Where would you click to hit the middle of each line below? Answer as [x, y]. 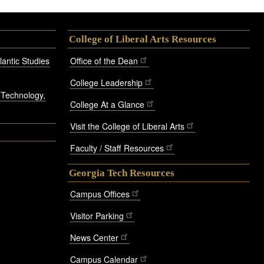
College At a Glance [107, 104]
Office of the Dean [104, 60]
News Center [94, 238]
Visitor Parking [97, 216]
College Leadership [106, 82]
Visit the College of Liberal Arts [127, 126]
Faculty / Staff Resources [117, 148]
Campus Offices [100, 194]
